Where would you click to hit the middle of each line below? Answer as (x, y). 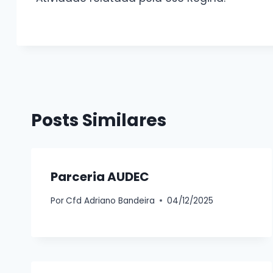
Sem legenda (117, 31)
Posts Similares (99, 120)
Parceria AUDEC (100, 176)
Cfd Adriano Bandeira (111, 200)
